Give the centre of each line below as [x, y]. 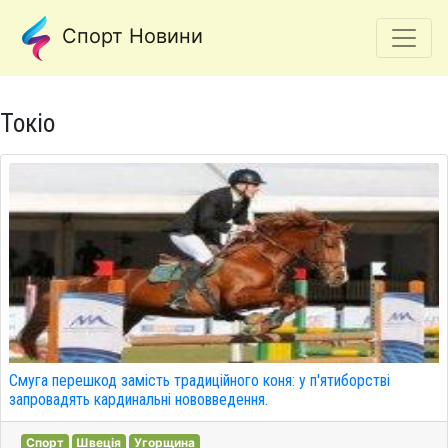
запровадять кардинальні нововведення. [138, 399]
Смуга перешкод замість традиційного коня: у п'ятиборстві [199, 380]
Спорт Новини [129, 36]
